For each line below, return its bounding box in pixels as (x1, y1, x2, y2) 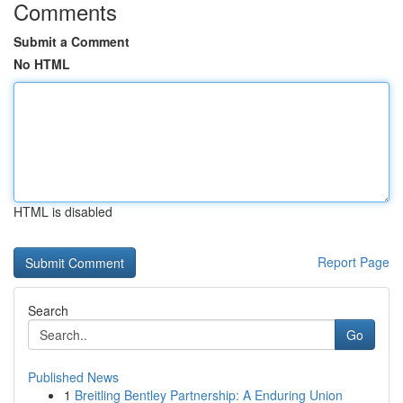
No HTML (13, 55, 70, 73)
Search (28, 301, 68, 319)
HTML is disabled (13, 202, 112, 220)
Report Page (318, 253, 390, 271)
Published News (28, 368, 119, 386)
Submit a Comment (13, 32, 130, 50)
